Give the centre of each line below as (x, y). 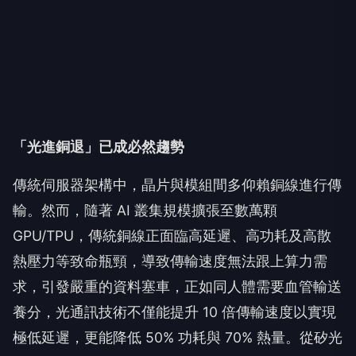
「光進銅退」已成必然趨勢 (99, 147)
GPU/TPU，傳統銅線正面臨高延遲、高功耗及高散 (172, 236)
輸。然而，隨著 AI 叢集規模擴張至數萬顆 (145, 211)
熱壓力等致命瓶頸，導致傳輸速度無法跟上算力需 (170, 261)
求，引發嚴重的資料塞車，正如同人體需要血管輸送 (177, 287)
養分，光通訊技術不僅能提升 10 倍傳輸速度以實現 (174, 312)
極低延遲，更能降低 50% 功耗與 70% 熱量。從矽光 (178, 338)
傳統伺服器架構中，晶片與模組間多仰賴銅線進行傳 (177, 185)
